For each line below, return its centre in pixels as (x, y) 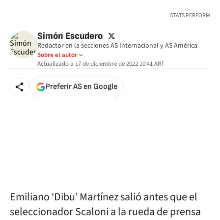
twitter (117, 35)
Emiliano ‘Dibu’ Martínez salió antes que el (104, 197)
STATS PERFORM (190, 15)
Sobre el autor (57, 55)
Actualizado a (55, 64)
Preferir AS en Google (82, 87)
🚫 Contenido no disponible (110, 8)
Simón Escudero (70, 36)
